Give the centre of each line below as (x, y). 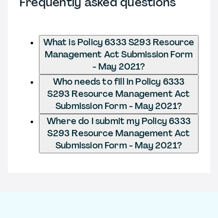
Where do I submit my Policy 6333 (119, 121)
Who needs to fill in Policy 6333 (119, 82)
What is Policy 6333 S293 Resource (119, 42)
